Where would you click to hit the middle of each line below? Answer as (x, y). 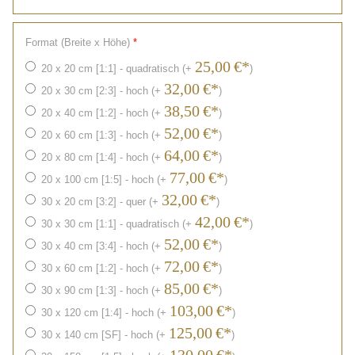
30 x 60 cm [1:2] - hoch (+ (103, 269)
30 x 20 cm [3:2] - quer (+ (101, 202)
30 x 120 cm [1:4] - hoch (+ (105, 313)
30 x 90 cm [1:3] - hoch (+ (103, 291)
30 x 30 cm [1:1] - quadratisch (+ (118, 224)
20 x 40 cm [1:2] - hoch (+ (103, 113)
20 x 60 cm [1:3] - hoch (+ (103, 136)
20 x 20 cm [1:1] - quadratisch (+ (118, 69)
